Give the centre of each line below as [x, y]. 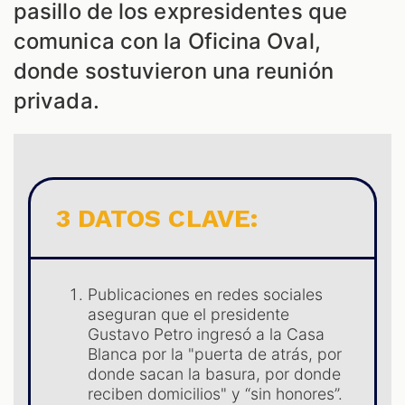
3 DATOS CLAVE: [157, 219]
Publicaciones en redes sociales [206, 295]
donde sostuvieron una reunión [174, 71]
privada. [57, 101]
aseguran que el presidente [189, 315]
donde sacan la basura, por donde [215, 374]
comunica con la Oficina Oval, [167, 42]
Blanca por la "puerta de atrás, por [215, 354]
